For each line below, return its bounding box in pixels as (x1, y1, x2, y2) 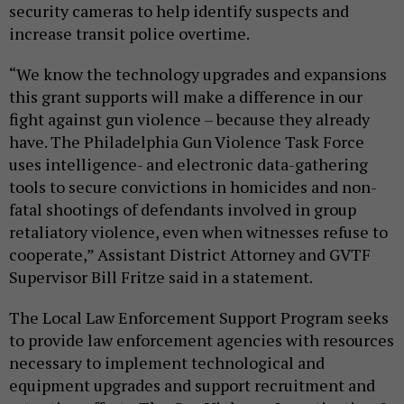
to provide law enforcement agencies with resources (9, 328, 394, 351)
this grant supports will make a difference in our (9, 85, 363, 107)
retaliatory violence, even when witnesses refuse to (9, 220, 388, 243)
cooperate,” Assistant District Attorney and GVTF (9, 243, 371, 265)
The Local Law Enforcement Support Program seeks (9, 306, 389, 328)
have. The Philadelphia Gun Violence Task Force (9, 130, 364, 152)
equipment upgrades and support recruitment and (9, 373, 375, 396)
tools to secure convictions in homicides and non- (9, 175, 377, 197)
